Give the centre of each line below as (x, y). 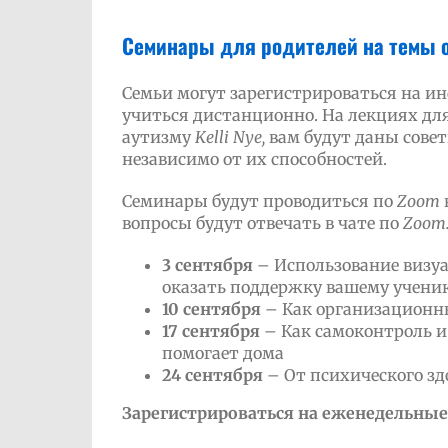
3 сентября (207, 265)
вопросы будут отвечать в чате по (262, 223)
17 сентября (210, 331)
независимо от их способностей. (254, 159)
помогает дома (222, 353)
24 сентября (214, 375)
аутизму (158, 137)
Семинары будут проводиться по (259, 201)
